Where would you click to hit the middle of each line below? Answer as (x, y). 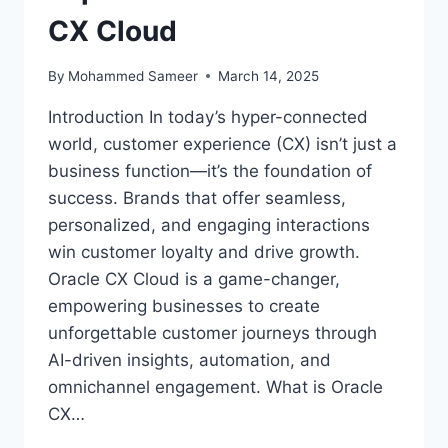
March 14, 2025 (269, 75)
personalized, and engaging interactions (209, 224)
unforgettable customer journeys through (212, 332)
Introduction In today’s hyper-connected (208, 116)
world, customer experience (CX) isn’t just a (222, 143)
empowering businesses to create (184, 305)
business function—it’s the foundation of (210, 170)
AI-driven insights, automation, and (189, 359)
